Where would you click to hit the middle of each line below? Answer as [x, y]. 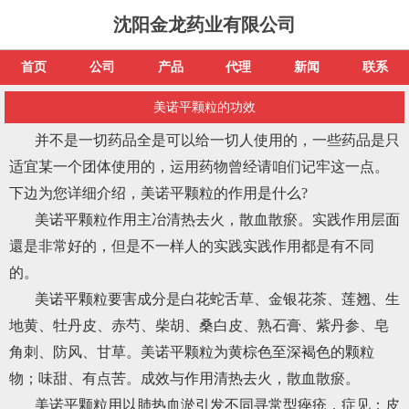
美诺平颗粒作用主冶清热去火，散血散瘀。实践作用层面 [217, 220]
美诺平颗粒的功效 [204, 107]
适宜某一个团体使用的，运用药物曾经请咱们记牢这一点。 [199, 167]
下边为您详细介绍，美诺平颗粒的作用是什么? [158, 193]
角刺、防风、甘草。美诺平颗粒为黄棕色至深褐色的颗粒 [192, 352]
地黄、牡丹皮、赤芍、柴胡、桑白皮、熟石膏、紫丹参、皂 [199, 325]
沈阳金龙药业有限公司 [204, 25]
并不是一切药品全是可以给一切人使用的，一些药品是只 [217, 140]
